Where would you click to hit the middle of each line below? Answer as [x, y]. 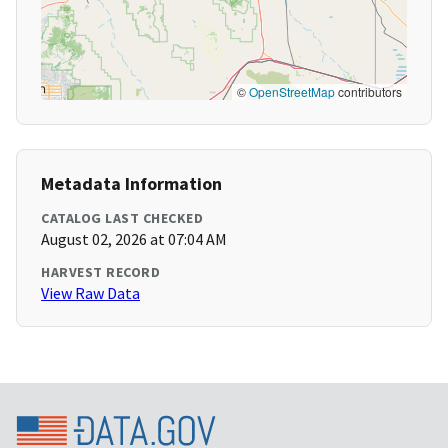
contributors [368, 92]
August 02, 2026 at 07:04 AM [134, 239]
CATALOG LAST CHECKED [122, 218]
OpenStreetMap [292, 92]
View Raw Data [90, 293]
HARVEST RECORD [100, 272]
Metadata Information [131, 184]
